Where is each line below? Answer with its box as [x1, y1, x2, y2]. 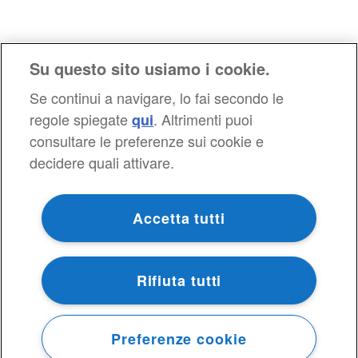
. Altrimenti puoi [153, 109, 253, 129]
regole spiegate [30, 109, 129, 129]
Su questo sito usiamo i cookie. [30, 57, 271, 80]
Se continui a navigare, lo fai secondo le [30, 87, 284, 108]
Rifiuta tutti [136, 269, 222, 291]
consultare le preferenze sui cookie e [30, 130, 265, 151]
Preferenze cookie [111, 328, 247, 350]
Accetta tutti [133, 208, 225, 229]
